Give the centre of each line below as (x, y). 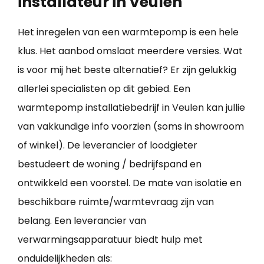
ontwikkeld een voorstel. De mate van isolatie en (130, 183)
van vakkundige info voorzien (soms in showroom (131, 127)
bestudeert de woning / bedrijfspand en (110, 164)
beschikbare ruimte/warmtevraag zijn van (116, 202)
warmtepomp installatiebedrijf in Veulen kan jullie (131, 108)
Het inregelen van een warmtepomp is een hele (128, 32)
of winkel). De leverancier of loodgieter (108, 146)
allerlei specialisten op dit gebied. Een (104, 89)
